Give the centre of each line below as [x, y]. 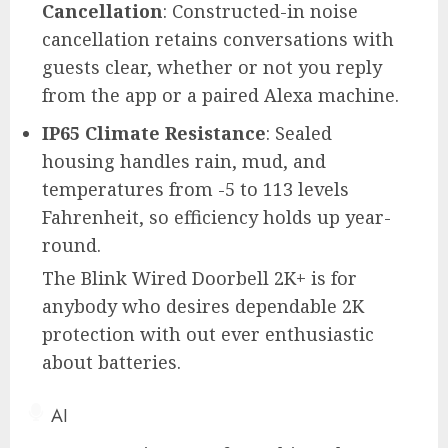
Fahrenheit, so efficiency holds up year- [216, 216]
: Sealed [299, 132]
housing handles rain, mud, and [184, 160]
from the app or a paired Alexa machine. [220, 94]
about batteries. [111, 361]
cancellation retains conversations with [218, 38]
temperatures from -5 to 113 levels [195, 188]
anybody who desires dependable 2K [203, 305]
